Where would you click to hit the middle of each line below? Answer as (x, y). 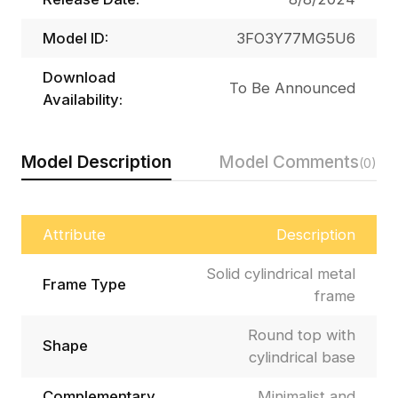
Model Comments (289, 161)
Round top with (302, 334)
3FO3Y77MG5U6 (296, 38)
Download (79, 77)
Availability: (82, 99)
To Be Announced (293, 88)
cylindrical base (302, 357)
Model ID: (75, 38)
